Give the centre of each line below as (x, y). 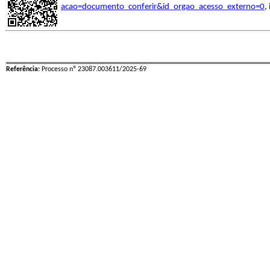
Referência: (23, 69)
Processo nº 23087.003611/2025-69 (93, 69)
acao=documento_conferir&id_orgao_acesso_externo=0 (163, 7)
